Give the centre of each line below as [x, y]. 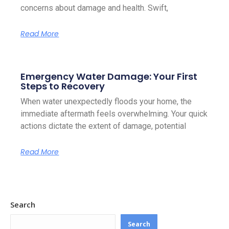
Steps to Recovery [63, 86]
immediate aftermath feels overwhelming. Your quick [114, 113]
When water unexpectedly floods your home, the [106, 101]
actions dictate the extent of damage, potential [104, 126]
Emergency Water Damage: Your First [109, 76]
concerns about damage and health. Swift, [95, 8]
